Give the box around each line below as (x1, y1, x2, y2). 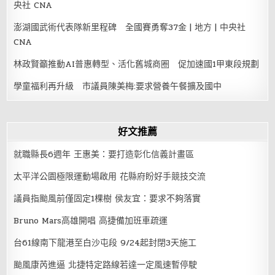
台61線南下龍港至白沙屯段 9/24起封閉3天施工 (14, 236, 197, 249)
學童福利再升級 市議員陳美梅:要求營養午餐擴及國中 (14, 79, 222, 93)
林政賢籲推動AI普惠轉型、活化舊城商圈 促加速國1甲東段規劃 (14, 57, 260, 71)
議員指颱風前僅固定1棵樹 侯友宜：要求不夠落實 (14, 192, 201, 205)
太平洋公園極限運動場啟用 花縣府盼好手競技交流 (14, 169, 206, 183)
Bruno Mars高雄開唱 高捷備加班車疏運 (14, 214, 168, 227)
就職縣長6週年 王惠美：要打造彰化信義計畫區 (14, 147, 195, 161)
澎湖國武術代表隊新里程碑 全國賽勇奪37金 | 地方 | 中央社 (14, 20, 246, 34)
